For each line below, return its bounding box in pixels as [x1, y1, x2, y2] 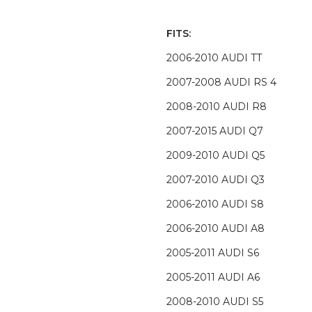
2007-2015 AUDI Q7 [166, 125, 263, 138]
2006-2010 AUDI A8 [166, 222, 265, 235]
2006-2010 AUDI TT [166, 52, 262, 65]
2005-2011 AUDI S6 [166, 247, 259, 260]
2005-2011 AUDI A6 [166, 271, 260, 284]
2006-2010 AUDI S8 [166, 198, 264, 211]
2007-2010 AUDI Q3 [166, 173, 265, 187]
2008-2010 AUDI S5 [166, 295, 263, 309]
